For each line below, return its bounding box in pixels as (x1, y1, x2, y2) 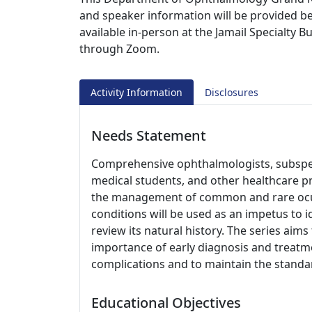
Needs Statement (91, 126, 206, 145)
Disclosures (205, 86, 258, 99)
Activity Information (91, 86, 182, 99)
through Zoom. (79, 41, 159, 56)
